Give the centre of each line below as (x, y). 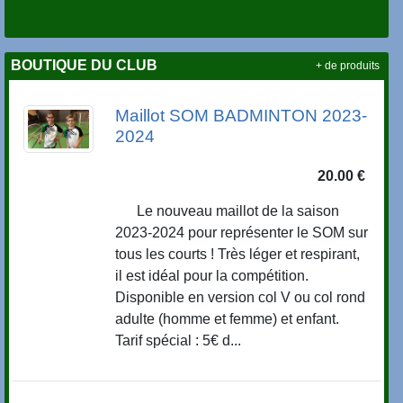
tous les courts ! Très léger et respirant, (238, 255)
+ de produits (347, 65)
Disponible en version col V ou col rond (241, 298)
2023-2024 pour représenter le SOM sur (242, 233)
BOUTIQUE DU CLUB (85, 66)
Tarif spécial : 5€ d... (179, 341)
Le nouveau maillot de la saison (228, 211)
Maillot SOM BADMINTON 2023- (242, 116)
